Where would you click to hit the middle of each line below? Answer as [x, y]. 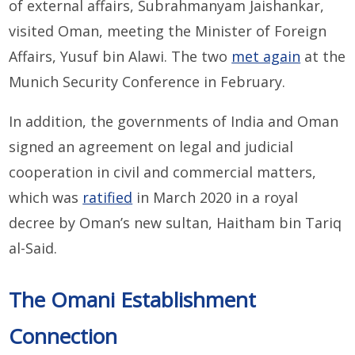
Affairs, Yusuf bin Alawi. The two [120, 57]
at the [323, 57]
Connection [63, 336]
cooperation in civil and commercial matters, [163, 172]
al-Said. [33, 248]
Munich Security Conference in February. [147, 82]
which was [46, 198]
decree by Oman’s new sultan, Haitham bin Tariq [176, 223]
